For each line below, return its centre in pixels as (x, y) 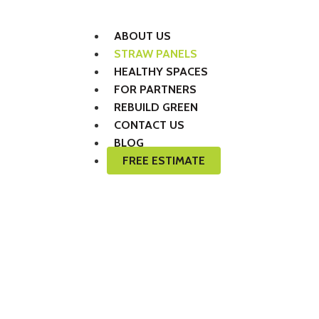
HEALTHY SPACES (161, 72)
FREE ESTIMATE (164, 161)
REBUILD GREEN (156, 107)
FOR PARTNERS (156, 89)
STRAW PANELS (156, 54)
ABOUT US (143, 36)
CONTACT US (150, 125)
